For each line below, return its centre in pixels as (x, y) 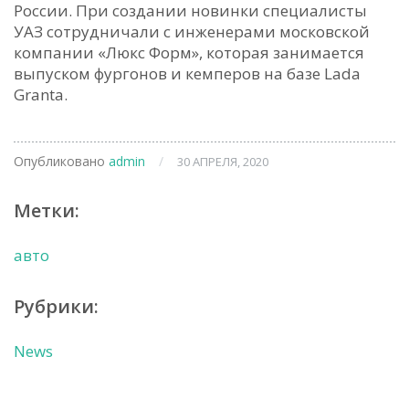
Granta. (41, 94)
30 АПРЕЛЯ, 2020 (223, 162)
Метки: (47, 210)
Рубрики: (56, 306)
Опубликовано (61, 161)
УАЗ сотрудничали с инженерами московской (192, 31)
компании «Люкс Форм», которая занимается (189, 52)
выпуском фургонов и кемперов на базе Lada (187, 73)
